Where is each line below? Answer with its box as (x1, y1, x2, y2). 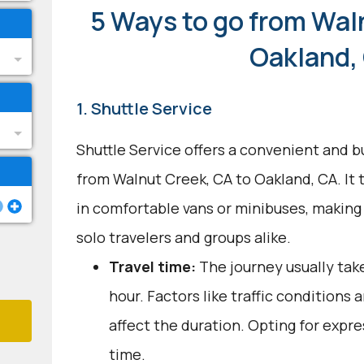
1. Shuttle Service (76, 97, 212, 119)
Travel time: (108, 257, 196, 276)
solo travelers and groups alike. (76, 227, 291, 247)
